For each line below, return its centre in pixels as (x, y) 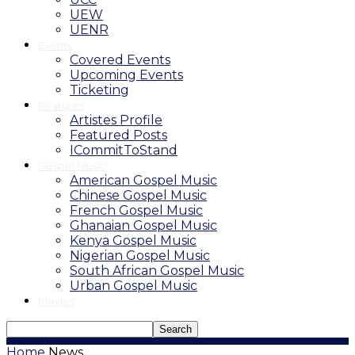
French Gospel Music (136, 210)
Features (61, 105)
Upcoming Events (126, 75)
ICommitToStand (124, 150)
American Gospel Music (143, 180)
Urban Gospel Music (134, 286)
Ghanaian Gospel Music (143, 225)
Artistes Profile (116, 120)
